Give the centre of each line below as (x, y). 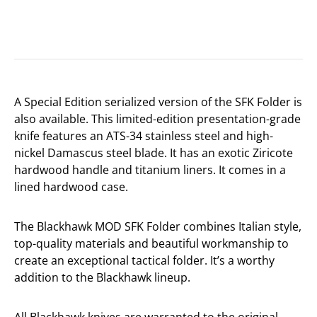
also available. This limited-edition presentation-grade (157, 119)
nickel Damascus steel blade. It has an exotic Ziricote (154, 152)
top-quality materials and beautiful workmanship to (151, 243)
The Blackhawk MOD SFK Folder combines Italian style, (158, 226)
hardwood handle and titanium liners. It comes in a (150, 169)
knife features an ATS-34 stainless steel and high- (144, 136)
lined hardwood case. (71, 186)
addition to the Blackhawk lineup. (102, 277)
